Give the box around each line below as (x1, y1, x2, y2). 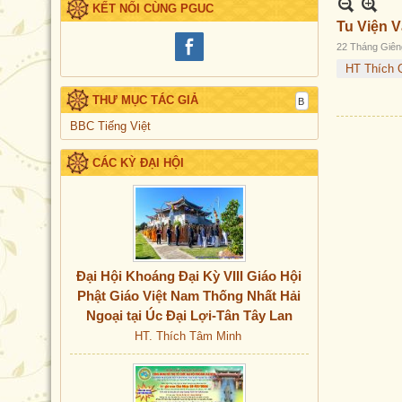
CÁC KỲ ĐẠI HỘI (92, 156, 184, 170)
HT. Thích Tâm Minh (135, 329, 242, 343)
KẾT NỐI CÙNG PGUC (92, 2, 214, 15)
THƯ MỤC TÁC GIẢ (92, 93, 198, 107)
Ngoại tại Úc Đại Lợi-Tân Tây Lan (85, 308, 293, 323)
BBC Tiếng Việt (70, 119, 151, 133)
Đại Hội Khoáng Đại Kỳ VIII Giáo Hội (76, 268, 302, 284)
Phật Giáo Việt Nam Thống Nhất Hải (77, 288, 301, 303)
